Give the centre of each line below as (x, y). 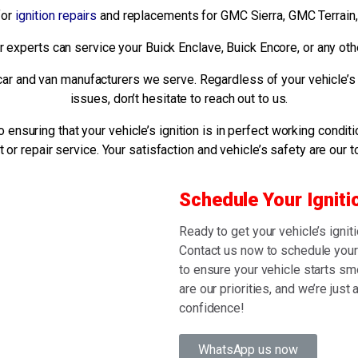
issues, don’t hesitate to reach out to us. (179, 99)
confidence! (212, 308)
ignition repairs (56, 16)
